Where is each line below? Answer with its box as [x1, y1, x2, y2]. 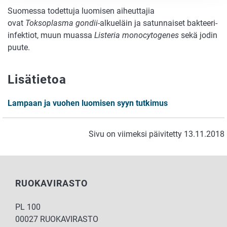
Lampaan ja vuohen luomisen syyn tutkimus [8, 98, 168, 108]
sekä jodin [179, 30, 217, 41]
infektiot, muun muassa [8, 30, 92, 41]
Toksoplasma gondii [25, 18, 98, 28]
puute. [8, 43, 30, 53]
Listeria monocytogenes [92, 30, 179, 41]
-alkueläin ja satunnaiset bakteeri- [98, 18, 217, 28]
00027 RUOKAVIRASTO [15, 214, 98, 224]
